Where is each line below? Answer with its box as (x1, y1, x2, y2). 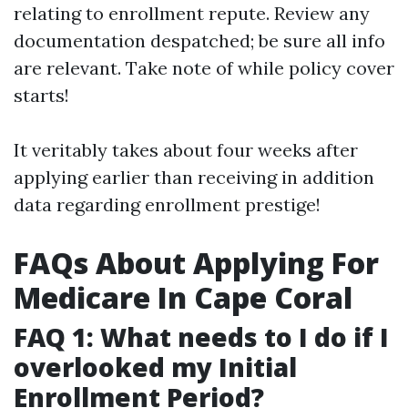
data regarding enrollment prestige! (14, 193, 321, 216)
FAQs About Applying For (14, 243, 379, 282)
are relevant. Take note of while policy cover (14, 56, 394, 79)
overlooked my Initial (14, 350, 297, 384)
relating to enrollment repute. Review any (14, 2, 370, 25)
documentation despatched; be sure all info (14, 29, 385, 52)
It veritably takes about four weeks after (14, 138, 358, 161)
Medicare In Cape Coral (14, 278, 352, 317)
